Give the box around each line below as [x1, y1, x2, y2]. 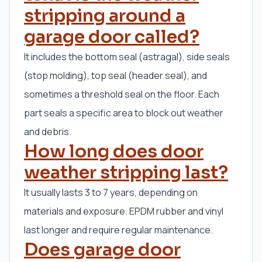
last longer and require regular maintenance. [24, 223, 213, 237]
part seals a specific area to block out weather [24, 106, 223, 120]
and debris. [24, 125, 71, 139]
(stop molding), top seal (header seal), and [24, 69, 207, 82]
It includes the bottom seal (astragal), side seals [24, 50, 230, 64]
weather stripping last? [24, 161, 228, 184]
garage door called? [24, 26, 199, 49]
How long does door [24, 140, 204, 163]
